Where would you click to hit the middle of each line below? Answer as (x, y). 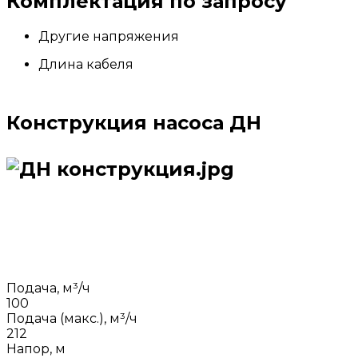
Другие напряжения (109, 36)
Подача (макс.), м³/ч (72, 318)
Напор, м (36, 348)
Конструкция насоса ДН (134, 122)
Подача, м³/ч (48, 288)
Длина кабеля (86, 64)
